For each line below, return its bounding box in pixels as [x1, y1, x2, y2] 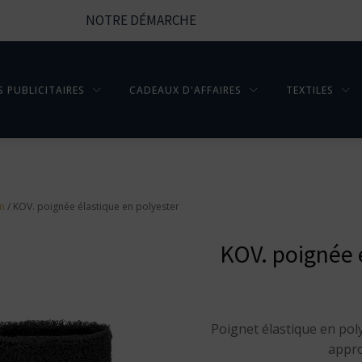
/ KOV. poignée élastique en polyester [5, 200, 179, 213]
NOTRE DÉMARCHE [85, 11, 196, 29]
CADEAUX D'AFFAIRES [128, 82, 242, 97]
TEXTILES [285, 82, 334, 97]
